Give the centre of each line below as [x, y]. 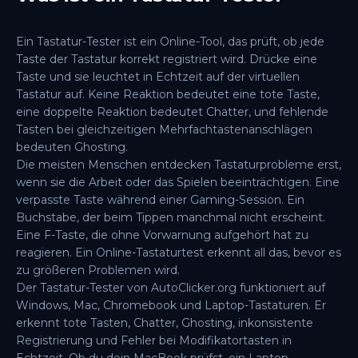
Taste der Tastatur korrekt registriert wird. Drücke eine [167, 59]
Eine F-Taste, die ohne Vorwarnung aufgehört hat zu [162, 235]
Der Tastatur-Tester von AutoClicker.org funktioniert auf [171, 288]
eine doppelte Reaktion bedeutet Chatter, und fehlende [172, 112]
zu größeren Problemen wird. [98, 270]
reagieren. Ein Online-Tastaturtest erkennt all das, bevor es [179, 253]
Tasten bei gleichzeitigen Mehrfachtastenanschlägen [164, 129]
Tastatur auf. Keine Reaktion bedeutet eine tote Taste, [168, 94]
